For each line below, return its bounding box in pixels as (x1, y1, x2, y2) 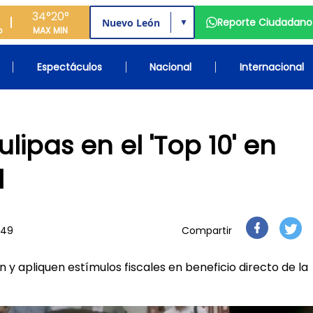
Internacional (239, 60, 304, 74)
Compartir (182, 224, 232, 238)
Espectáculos (36, 60, 102, 74)
